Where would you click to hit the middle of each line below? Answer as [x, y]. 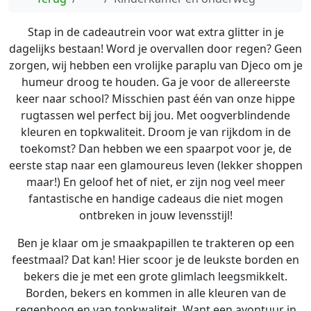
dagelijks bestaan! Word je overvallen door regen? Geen [155, 49]
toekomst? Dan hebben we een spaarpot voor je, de [155, 149]
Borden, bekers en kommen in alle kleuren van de [155, 293]
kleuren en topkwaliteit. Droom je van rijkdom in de [155, 132]
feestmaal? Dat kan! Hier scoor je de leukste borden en [155, 260]
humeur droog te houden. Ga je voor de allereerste [155, 82]
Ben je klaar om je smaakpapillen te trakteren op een [155, 243]
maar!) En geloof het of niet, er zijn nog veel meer [155, 182]
